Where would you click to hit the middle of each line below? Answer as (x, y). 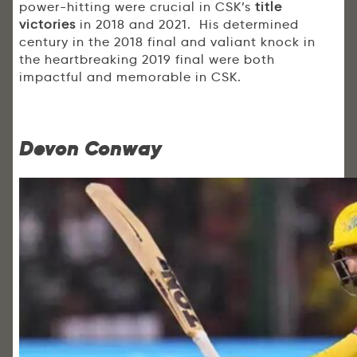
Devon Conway (90, 149)
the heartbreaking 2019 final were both (147, 60)
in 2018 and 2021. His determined (187, 25)
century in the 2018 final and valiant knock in (167, 42)
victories (47, 25)
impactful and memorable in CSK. (130, 77)
